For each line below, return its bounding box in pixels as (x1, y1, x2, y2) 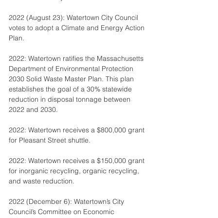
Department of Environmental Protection (9, 64, 135, 73)
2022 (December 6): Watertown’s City (9, 197, 126, 206)
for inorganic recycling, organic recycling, (9, 166, 141, 175)
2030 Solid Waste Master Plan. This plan (9, 74, 136, 83)
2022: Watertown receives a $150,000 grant (9, 156, 146, 165)
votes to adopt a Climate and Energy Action (9, 23, 146, 32)
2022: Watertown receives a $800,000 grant (9, 126, 146, 134)
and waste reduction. (9, 177, 74, 185)
